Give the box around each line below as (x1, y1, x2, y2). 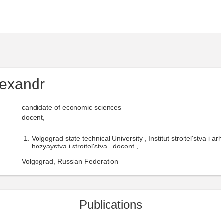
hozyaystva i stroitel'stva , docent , (32, 142, 138, 150)
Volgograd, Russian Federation (22, 157, 118, 165)
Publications (79, 198, 142, 211)
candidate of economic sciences (22, 103, 121, 111)
